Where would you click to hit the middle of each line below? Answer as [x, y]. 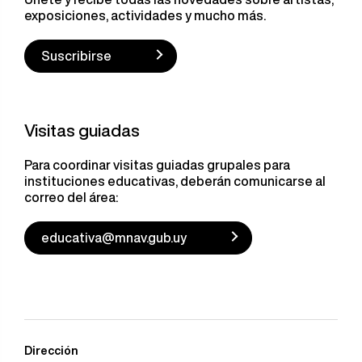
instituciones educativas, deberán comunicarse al [175, 181]
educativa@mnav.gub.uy [114, 238]
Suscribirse [76, 56]
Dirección [51, 351]
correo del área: [71, 197]
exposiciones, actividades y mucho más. [145, 15]
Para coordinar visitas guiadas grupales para [157, 165]
